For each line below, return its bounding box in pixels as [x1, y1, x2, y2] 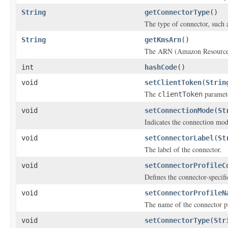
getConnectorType [145, 8, 210, 16]
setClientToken [145, 78, 202, 87]
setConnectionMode [145, 106, 214, 115]
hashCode [145, 63, 177, 71]
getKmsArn [145, 36, 181, 44]
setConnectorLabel [145, 134, 214, 142]
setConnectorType [145, 216, 210, 224]
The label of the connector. [145, 145, 222, 154]
